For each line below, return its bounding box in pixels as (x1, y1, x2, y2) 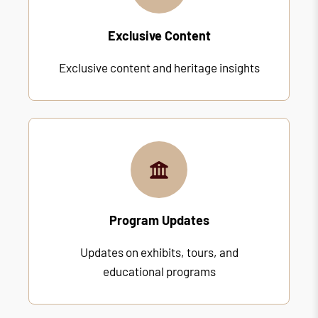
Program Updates (109, 212, 209, 228)
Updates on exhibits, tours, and (79, 244, 238, 259)
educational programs (102, 263, 216, 278)
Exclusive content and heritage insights (58, 60, 260, 75)
